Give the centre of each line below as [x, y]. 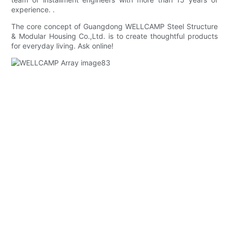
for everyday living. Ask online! [63, 46]
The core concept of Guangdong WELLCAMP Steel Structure [114, 27]
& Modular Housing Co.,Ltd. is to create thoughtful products [114, 36]
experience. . [33, 10]
